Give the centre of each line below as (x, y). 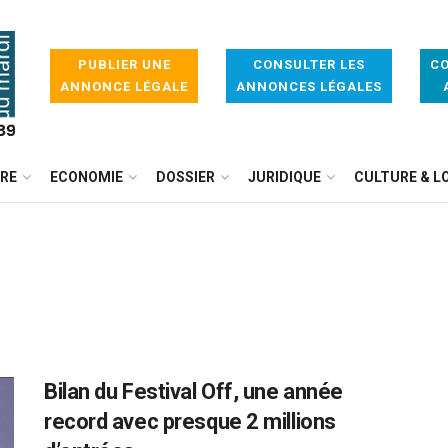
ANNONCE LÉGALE (124, 86)
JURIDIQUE (284, 177)
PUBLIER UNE (124, 64)
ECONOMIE (86, 177)
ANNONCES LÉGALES (309, 86)
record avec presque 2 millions (190, 421)
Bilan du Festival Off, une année (193, 391)
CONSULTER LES (309, 64)
